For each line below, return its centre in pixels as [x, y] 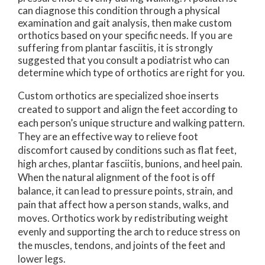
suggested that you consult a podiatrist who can [124, 60]
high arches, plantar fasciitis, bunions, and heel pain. [130, 163]
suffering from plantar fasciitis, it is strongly [115, 47]
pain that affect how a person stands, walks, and [123, 204]
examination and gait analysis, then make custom [125, 22]
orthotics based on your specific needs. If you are [125, 35]
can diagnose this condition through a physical [119, 10]
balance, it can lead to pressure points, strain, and [125, 190]
